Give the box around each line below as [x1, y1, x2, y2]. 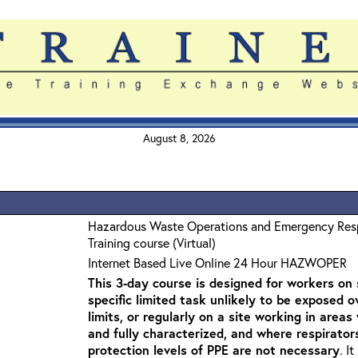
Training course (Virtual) [88, 234, 216, 251]
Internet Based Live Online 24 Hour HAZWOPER [88, 254, 347, 271]
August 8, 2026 [142, 130, 216, 145]
